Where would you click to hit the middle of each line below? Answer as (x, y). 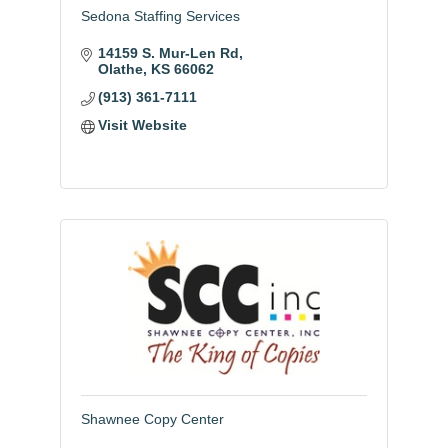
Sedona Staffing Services (160, 16)
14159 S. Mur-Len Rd (169, 53)
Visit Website (143, 125)
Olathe (121, 69)
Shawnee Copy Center (152, 419)
